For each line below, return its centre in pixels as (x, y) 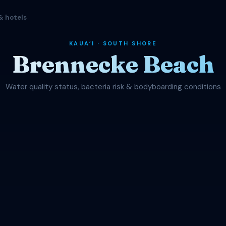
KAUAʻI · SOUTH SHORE (113, 43)
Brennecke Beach (113, 64)
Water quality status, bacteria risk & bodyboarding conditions (113, 87)
